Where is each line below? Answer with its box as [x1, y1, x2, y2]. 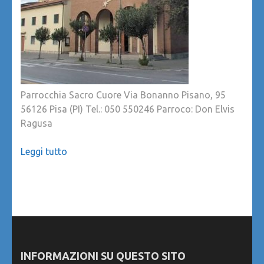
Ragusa [21, 118, 52, 129]
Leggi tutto [21, 146, 67, 157]
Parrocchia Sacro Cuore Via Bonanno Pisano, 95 [21, 90, 226, 101]
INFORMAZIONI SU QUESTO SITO [21, 250, 186, 262]
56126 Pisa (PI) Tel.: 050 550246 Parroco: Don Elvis [21, 104, 235, 115]
